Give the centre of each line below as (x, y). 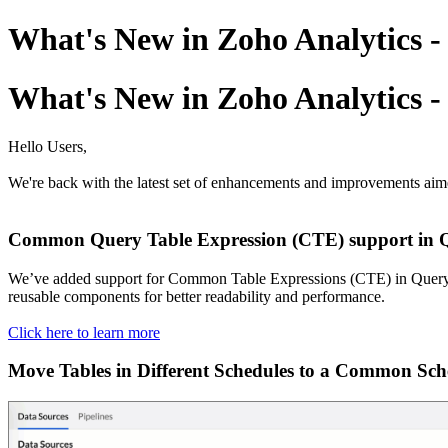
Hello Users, (47, 147)
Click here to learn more (84, 332)
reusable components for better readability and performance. (196, 296)
